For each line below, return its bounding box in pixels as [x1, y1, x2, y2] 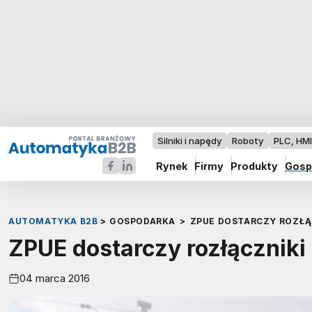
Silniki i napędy [157, 135, 222, 146]
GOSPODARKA [109, 216, 175, 227]
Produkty [231, 159, 279, 172]
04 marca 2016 [19, 272, 90, 286]
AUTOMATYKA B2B [8, 216, 98, 227]
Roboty [232, 135, 264, 146]
